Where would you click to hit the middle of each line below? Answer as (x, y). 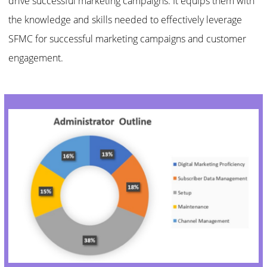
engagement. (36, 58)
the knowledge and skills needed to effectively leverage (125, 20)
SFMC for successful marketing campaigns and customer (128, 39)
